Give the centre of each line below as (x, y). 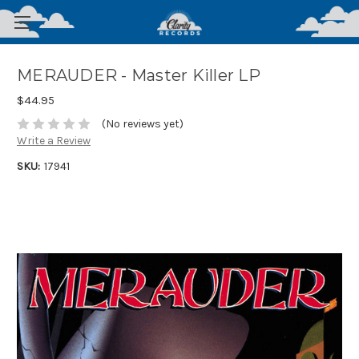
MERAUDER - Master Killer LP (139, 76)
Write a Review (54, 141)
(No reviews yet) (142, 124)
